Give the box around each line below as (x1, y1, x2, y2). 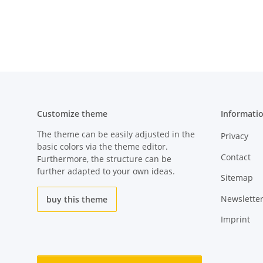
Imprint (220, 213, 250, 225)
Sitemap (220, 172, 253, 184)
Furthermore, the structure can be (37, 153, 171, 165)
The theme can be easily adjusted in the (37, 129, 195, 140)
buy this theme (46, 194, 107, 205)
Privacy (220, 130, 248, 142)
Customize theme (37, 108, 107, 120)
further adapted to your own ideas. (37, 166, 175, 177)
